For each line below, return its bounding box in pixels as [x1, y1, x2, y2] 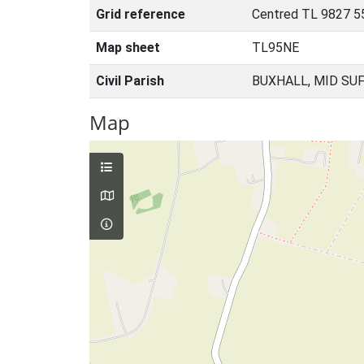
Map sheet [96, 40, 160, 55]
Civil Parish [96, 73, 164, 89]
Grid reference [96, 6, 185, 22]
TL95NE [252, 40, 299, 55]
